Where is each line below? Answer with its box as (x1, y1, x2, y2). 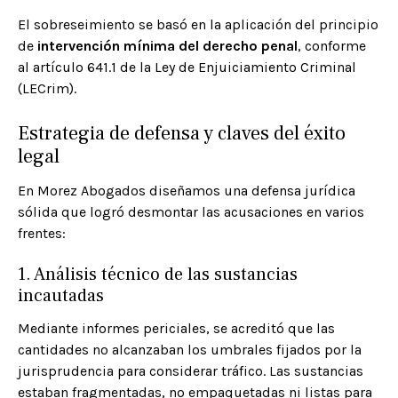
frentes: (18, 225, 66, 243)
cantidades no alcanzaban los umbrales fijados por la (18, 341, 362, 359)
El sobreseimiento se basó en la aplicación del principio (18, 16, 378, 34)
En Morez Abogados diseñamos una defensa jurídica (18, 182, 355, 200)
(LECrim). (18, 80, 76, 98)
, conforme (298, 37, 366, 55)
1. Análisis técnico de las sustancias (18, 263, 298, 287)
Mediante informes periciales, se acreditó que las (18, 320, 335, 338)
